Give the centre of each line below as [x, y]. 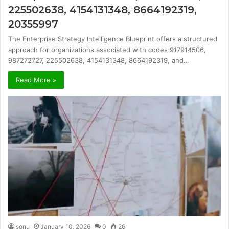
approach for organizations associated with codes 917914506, [107, 50]
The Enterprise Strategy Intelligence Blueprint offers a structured [113, 39]
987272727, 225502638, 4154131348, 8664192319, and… [99, 61]
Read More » [36, 80]
